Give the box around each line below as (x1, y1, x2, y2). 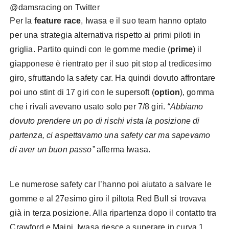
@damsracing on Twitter (10, 3, 100, 12)
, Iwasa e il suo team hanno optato (81, 16, 207, 26)
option (154, 88, 180, 97)
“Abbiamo (167, 102, 203, 111)
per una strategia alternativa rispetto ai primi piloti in (10, 31, 201, 40)
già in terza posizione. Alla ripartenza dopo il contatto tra (10, 209, 217, 218)
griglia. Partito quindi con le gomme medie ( (10, 45, 171, 54)
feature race (34, 16, 81, 26)
